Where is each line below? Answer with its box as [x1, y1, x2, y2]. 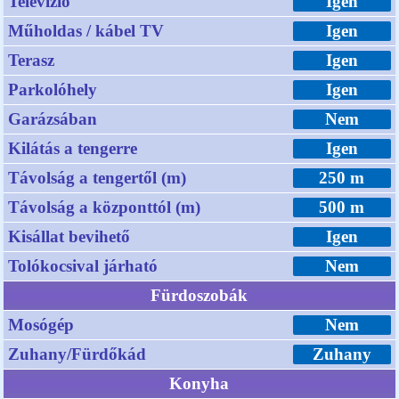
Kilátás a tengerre [8, 138, 138, 158]
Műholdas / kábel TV [8, 20, 165, 40]
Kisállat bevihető [8, 226, 131, 246]
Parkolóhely [8, 79, 98, 99]
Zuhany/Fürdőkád [8, 344, 147, 363]
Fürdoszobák [151, 285, 248, 305]
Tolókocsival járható [8, 256, 159, 275]
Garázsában [8, 109, 98, 128]
